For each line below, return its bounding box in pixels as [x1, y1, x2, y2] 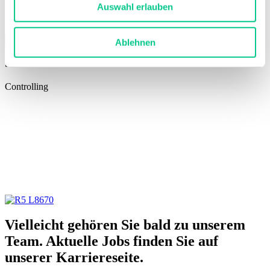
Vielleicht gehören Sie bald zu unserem [5, 217, 245, 233]
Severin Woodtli [5, 56, 84, 69]
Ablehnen [115, 37, 155, 48]
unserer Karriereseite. [5, 250, 143, 266]
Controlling [5, 81, 48, 92]
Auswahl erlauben [97, 1, 173, 12]
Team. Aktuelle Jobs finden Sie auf [5, 233, 218, 250]
